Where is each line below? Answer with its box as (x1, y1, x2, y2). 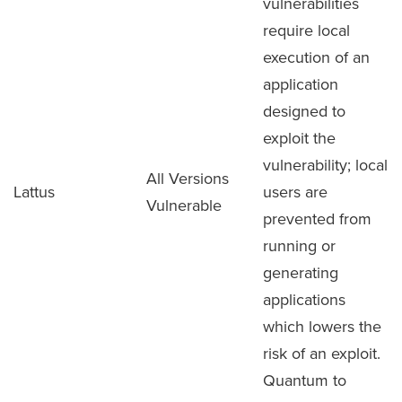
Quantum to (263, 369, 346, 391)
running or (263, 234, 336, 257)
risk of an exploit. (263, 342, 380, 364)
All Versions (146, 167, 229, 189)
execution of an (263, 46, 370, 68)
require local (263, 19, 350, 41)
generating (263, 261, 338, 284)
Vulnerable (146, 194, 222, 216)
